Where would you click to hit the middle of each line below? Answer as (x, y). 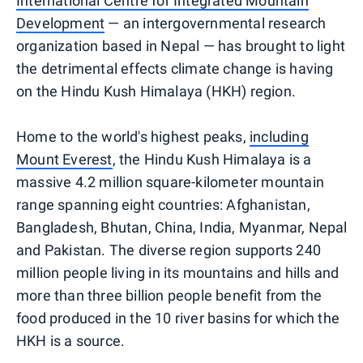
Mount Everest (64, 159)
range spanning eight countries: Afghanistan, (163, 204)
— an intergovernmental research (216, 23)
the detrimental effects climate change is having (175, 68)
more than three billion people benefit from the (169, 295)
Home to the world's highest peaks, (133, 136)
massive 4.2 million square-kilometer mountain (171, 181)
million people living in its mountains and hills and (178, 272)
